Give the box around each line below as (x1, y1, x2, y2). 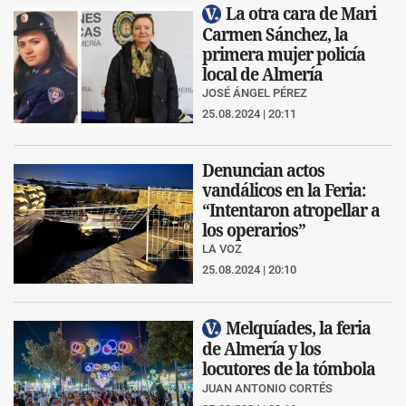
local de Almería (202, 63, 323, 85)
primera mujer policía (202, 43, 365, 65)
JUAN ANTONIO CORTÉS (202, 382, 333, 396)
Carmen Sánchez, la (202, 24, 348, 45)
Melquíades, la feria (226, 316, 371, 338)
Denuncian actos (202, 159, 324, 180)
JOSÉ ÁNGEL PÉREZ (202, 86, 307, 101)
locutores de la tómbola (202, 358, 375, 380)
